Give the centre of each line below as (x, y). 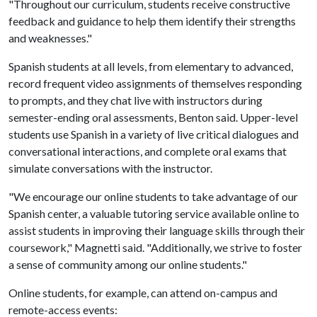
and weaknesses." (50, 38)
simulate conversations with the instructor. (110, 168)
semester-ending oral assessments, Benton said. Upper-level (153, 117)
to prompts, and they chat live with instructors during (136, 100)
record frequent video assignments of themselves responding (155, 83)
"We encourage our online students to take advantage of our (153, 196)
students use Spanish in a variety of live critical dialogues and (154, 134)
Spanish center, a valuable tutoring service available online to (154, 213)
